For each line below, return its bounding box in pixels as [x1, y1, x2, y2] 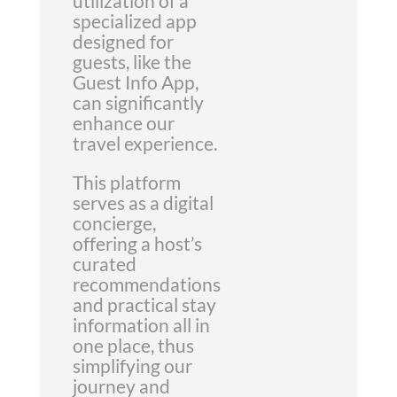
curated [72, 253, 136, 275]
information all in [72, 314, 210, 336]
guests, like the [72, 51, 191, 73]
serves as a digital [72, 191, 214, 214]
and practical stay [72, 293, 216, 315]
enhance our [72, 112, 175, 134]
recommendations [72, 273, 221, 295]
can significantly [72, 91, 204, 113]
